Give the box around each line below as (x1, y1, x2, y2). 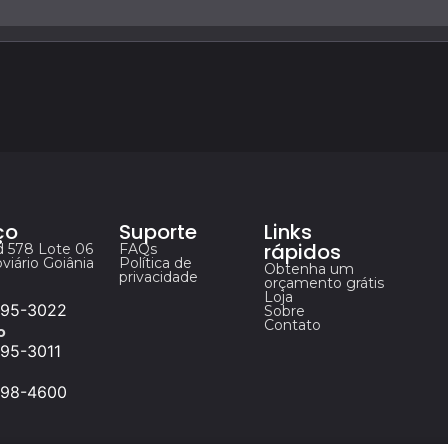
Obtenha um (263, 260, 354, 279)
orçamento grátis (263, 274, 384, 293)
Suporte (118, 218, 197, 247)
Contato (263, 316, 321, 335)
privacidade (118, 268, 198, 287)
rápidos (263, 238, 341, 267)
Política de (118, 254, 192, 273)
